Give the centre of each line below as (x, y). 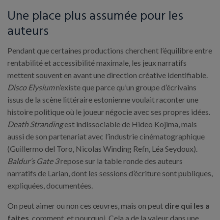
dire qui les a (187, 206)
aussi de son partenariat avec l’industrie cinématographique (106, 136)
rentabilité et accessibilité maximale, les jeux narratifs (97, 63)
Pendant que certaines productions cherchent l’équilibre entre (110, 50)
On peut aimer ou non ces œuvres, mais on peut (86, 206)
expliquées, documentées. (50, 185)
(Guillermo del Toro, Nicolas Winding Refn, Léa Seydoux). (102, 149)
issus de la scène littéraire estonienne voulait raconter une (103, 99)
